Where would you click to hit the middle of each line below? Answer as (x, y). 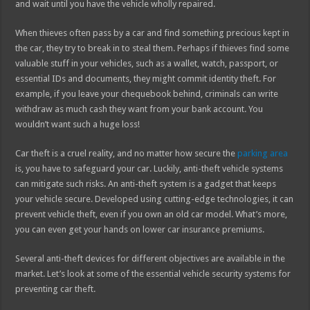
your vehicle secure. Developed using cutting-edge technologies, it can (155, 199)
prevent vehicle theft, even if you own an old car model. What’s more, (152, 215)
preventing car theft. (56, 289)
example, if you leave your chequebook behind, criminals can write (147, 94)
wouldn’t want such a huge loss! (78, 125)
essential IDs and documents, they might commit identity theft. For (146, 79)
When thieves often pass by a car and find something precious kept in (153, 33)
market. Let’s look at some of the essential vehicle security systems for (153, 274)
